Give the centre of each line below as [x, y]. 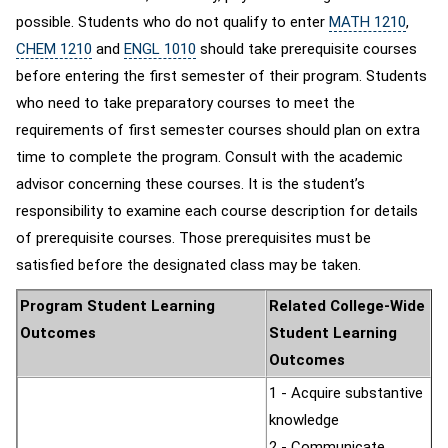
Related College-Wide [347, 306]
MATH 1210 [367, 22]
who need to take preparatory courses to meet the [185, 103]
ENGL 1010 [160, 49]
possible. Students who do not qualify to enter [172, 22]
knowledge [304, 420]
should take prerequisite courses [306, 49]
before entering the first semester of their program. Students [221, 76]
